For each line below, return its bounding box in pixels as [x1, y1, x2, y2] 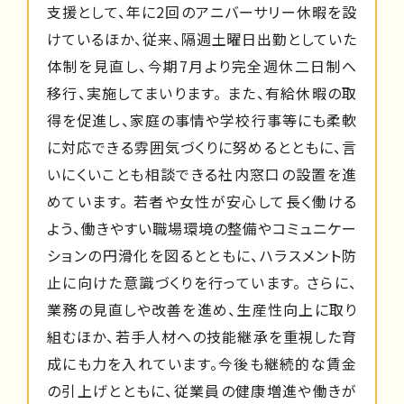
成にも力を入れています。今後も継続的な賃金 [47, 352, 357, 374]
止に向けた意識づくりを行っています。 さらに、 [47, 271, 357, 293]
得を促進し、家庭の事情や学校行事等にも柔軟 [47, 108, 357, 131]
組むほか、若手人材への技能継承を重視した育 [47, 325, 357, 347]
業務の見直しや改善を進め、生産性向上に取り [47, 298, 357, 320]
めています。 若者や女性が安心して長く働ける [47, 189, 357, 212]
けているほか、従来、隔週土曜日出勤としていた [47, 27, 357, 50]
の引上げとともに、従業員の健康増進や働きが [47, 379, 357, 401]
